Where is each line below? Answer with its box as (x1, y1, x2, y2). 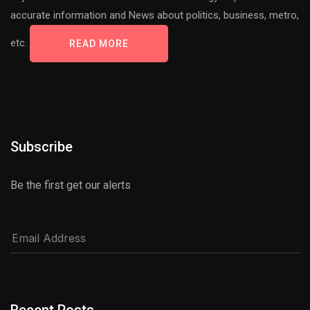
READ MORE (69, 38, 129, 49)
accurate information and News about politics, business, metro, (10, 9, 299, 21)
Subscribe (10, 138, 73, 155)
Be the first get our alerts (10, 179, 131, 192)
